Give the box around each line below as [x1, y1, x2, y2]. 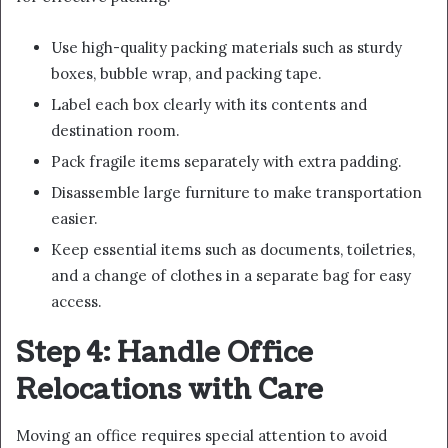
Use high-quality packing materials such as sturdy [51, 38, 402, 58]
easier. [51, 209, 98, 229]
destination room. [51, 121, 180, 141]
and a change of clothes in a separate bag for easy [51, 266, 411, 286]
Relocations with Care [16, 371, 323, 410]
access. [51, 292, 102, 312]
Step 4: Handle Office [16, 334, 313, 373]
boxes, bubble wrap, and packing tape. [51, 64, 322, 84]
